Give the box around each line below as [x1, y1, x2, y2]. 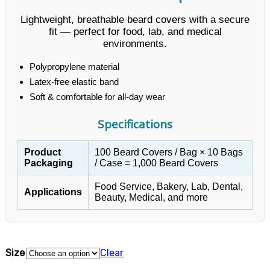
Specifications [98, 116, 172, 131]
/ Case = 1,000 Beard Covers [95, 157, 218, 168]
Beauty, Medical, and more [95, 192, 208, 202]
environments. [103, 37, 167, 49]
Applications [24, 186, 82, 197]
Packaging [24, 157, 73, 168]
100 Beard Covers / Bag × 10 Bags [95, 146, 243, 157]
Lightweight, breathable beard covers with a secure [20, 13, 250, 25]
